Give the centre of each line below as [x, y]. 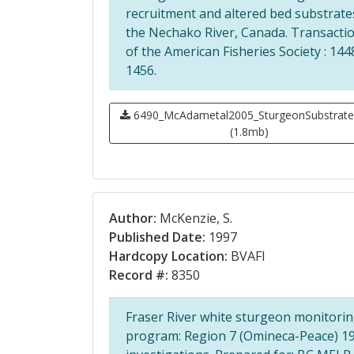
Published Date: [157, 237]
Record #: [139, 275]
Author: [133, 218]
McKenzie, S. [194, 218]
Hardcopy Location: [168, 256]
